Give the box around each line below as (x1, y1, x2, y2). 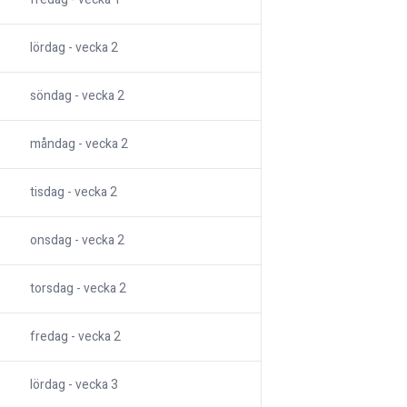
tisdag (30, 183, 65, 203)
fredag (30, 327, 68, 347)
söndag (30, 86, 72, 106)
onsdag (30, 231, 72, 251)
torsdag (30, 279, 74, 299)
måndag (30, 134, 75, 154)
